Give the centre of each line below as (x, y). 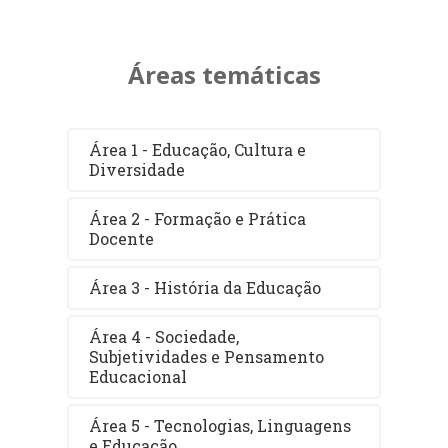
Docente (122, 238)
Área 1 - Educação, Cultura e (198, 149)
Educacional (138, 376)
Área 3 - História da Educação (205, 287)
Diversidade (137, 169)
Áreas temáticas (224, 74)
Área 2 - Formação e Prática (198, 218)
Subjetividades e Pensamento (207, 356)
